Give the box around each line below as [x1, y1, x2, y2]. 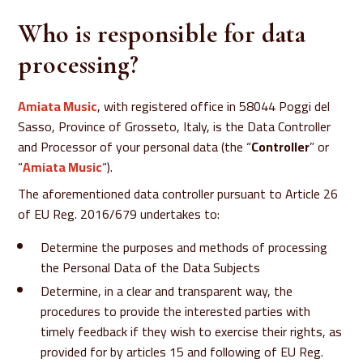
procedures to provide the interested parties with [41, 299, 311, 323]
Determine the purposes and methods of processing [41, 235, 328, 259]
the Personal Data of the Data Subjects [41, 255, 261, 280]
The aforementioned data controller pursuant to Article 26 [18, 181, 339, 206]
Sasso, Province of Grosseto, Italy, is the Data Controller [18, 114, 331, 139]
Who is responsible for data [18, 18, 306, 49]
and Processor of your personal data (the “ [18, 135, 252, 159]
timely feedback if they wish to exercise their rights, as [41, 319, 343, 344]
